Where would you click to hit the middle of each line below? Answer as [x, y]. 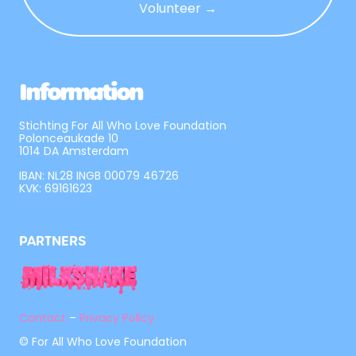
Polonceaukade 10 [69, 139]
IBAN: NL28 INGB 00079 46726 [99, 175]
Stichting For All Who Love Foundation [123, 126]
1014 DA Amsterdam [74, 151]
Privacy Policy [117, 317]
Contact [43, 317]
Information [81, 93]
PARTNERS [52, 240]
